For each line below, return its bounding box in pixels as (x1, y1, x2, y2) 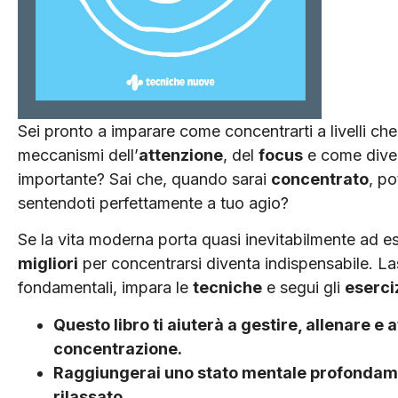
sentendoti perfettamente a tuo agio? (18, 193, 289, 212)
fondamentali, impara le (18, 278, 193, 298)
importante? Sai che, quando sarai (18, 169, 271, 188)
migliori (18, 254, 78, 274)
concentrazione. (53, 338, 182, 358)
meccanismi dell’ (18, 145, 139, 164)
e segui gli (262, 278, 345, 298)
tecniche (193, 278, 262, 298)
